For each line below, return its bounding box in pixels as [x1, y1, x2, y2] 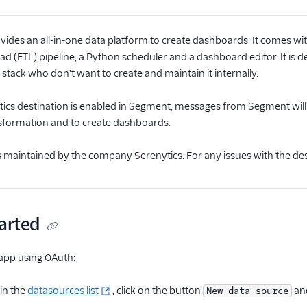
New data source [206, 285, 288, 297]
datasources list [27, 284, 99, 297]
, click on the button [112, 284, 203, 297]
